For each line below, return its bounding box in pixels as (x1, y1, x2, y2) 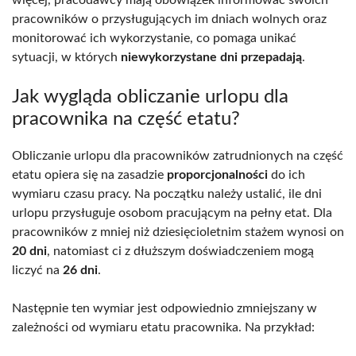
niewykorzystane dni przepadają (121, 50, 302, 64)
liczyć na (12, 263, 63, 277)
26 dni (63, 263, 98, 277)
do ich (268, 168, 305, 181)
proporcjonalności (167, 168, 268, 181)
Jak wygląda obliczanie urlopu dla (12, 87, 288, 106)
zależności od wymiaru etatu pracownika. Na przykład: (12, 320, 315, 334)
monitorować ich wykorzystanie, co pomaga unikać (12, 31, 296, 44)
